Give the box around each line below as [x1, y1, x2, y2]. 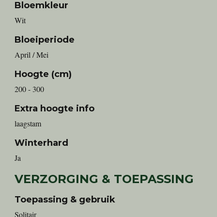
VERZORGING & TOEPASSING [15, 172, 194, 186]
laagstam [15, 118, 41, 129]
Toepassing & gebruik [15, 194, 115, 205]
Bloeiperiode [15, 34, 75, 46]
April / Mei [15, 49, 48, 60]
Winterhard [15, 138, 68, 149]
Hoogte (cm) [15, 69, 72, 80]
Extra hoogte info [15, 103, 94, 114]
